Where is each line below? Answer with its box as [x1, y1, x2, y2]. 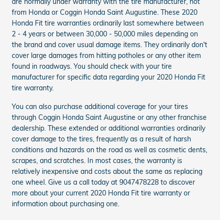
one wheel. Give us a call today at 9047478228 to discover [12, 177, 195, 187]
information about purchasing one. [12, 199, 119, 208]
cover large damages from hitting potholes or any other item [12, 51, 201, 60]
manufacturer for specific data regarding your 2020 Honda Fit [12, 72, 205, 82]
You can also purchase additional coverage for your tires [12, 102, 188, 111]
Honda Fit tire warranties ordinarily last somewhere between [12, 18, 204, 27]
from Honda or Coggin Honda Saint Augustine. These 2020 [12, 7, 197, 17]
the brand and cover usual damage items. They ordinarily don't [12, 40, 207, 49]
